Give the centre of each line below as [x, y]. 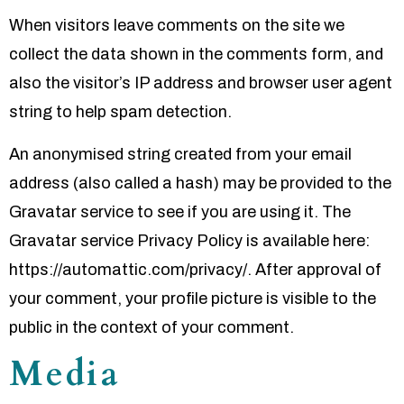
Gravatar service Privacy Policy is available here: [189, 240]
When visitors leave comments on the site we [177, 26]
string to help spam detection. [120, 112]
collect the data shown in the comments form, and [196, 55]
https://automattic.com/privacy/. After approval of [195, 269]
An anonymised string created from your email [180, 154]
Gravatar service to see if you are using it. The [180, 211]
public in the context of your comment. [151, 327]
